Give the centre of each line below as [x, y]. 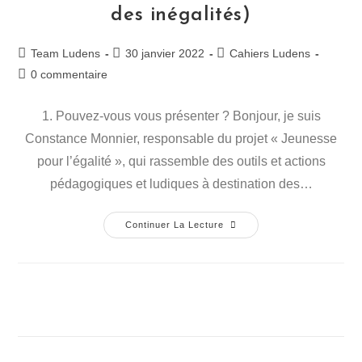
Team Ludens [66, 53]
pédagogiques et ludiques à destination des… [181, 184]
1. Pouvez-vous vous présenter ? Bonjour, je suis [181, 116]
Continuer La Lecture [175, 225]
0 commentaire [69, 74]
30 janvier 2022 [165, 53]
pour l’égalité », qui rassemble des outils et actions [181, 161]
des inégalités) [181, 15]
